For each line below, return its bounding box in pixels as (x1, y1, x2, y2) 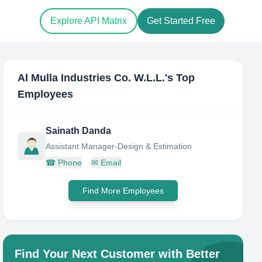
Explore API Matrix (50, 16, 127, 26)
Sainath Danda (46, 126, 112, 136)
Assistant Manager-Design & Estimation (46, 142, 192, 151)
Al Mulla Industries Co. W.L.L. (18, 72, 166, 84)
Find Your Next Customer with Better (15, 247, 220, 260)
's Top (165, 72, 195, 84)
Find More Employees (82, 186, 164, 195)
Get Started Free (147, 16, 215, 26)
